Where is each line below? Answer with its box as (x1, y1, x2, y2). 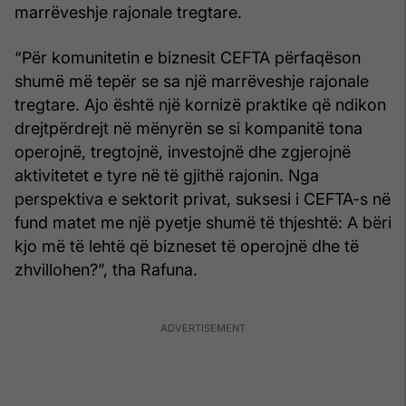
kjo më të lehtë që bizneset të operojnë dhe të (14, 236, 359, 256)
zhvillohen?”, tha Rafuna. (14, 259, 198, 279)
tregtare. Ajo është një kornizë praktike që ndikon (14, 94, 386, 114)
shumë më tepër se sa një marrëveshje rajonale (14, 71, 369, 91)
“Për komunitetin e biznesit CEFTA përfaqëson (14, 47, 361, 67)
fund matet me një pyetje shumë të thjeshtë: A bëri (14, 212, 391, 232)
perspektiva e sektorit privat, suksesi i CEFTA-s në (14, 188, 391, 208)
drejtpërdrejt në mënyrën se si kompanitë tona (14, 118, 362, 138)
